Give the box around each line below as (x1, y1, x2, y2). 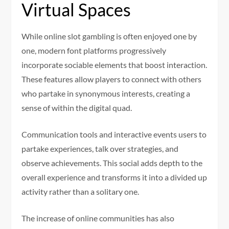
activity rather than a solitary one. (21, 186, 140, 196)
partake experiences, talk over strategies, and (21, 143, 179, 153)
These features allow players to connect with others (21, 74, 202, 84)
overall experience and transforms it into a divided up (21, 172, 208, 182)
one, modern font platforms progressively (21, 45, 167, 55)
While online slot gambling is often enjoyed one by (21, 31, 197, 41)
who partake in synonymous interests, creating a (21, 88, 191, 98)
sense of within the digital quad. (21, 102, 132, 112)
